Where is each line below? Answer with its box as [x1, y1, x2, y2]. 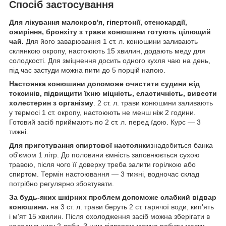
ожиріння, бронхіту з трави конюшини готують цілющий [9, 28, 211, 36]
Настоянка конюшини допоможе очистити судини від [9, 80, 200, 88]
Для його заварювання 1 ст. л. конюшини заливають [24, 37, 198, 46]
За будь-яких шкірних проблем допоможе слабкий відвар [9, 193, 216, 202]
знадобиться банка [150, 141, 213, 150]
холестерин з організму [9, 99, 93, 107]
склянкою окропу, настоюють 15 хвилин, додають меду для [9, 47, 205, 55]
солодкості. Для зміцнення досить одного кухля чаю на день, [9, 56, 210, 65]
